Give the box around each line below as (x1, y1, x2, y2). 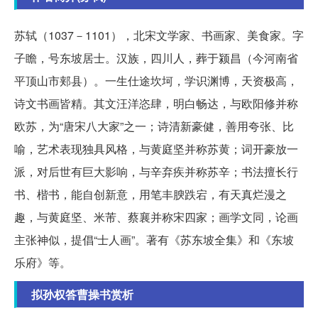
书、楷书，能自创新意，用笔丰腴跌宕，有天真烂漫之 (14, 185, 287, 202)
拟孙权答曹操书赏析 (31, 285, 133, 302)
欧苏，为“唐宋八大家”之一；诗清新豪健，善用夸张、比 (14, 117, 294, 134)
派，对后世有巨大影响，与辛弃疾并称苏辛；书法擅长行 (14, 163, 298, 180)
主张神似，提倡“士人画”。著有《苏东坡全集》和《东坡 (14, 231, 294, 248)
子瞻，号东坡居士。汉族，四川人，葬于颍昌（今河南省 (14, 49, 298, 66)
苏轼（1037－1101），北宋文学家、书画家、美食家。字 (14, 26, 304, 43)
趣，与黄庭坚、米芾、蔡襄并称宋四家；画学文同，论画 (14, 208, 298, 225)
